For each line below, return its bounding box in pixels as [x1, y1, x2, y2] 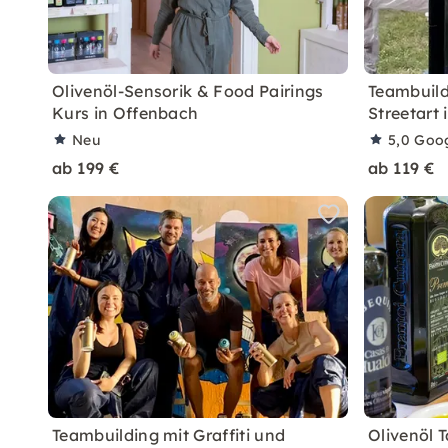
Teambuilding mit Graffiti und [52, 425, 286, 445]
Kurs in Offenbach [52, 103, 199, 123]
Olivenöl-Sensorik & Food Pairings [52, 81, 324, 101]
